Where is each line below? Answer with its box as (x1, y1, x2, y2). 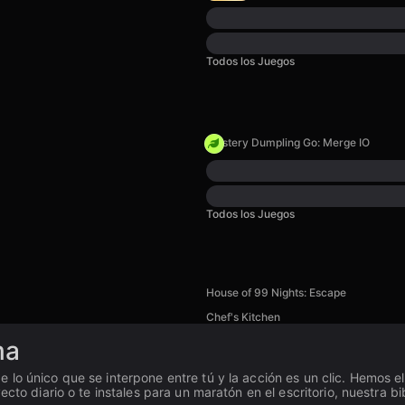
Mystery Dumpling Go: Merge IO (206, 136, 370, 149)
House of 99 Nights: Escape (206, 286, 346, 299)
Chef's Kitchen (206, 310, 280, 324)
